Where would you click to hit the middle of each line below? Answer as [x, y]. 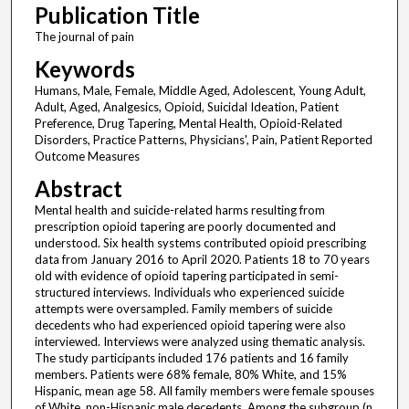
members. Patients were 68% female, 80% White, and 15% [190, 375]
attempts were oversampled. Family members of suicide [183, 309]
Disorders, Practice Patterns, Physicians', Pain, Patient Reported [203, 140]
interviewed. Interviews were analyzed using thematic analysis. [199, 342]
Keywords [84, 69]
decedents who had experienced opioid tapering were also [190, 325]
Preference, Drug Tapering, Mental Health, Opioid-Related [188, 124]
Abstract [78, 189]
